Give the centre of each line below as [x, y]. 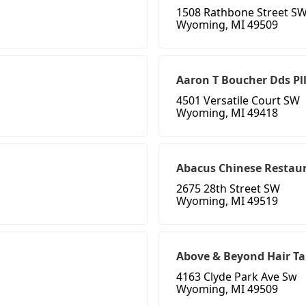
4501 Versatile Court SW [238, 101]
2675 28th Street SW [228, 189]
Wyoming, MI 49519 [227, 201]
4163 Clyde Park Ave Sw [237, 277]
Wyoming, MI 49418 [227, 113]
